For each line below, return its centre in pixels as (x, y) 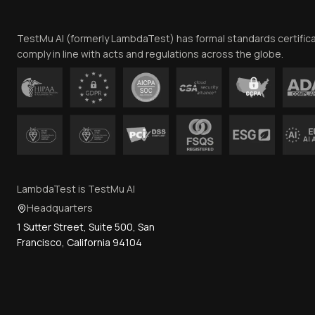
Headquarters (60, 207)
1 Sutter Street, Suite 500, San (86, 226)
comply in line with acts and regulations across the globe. (150, 53)
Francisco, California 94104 (79, 242)
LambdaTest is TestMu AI (76, 188)
